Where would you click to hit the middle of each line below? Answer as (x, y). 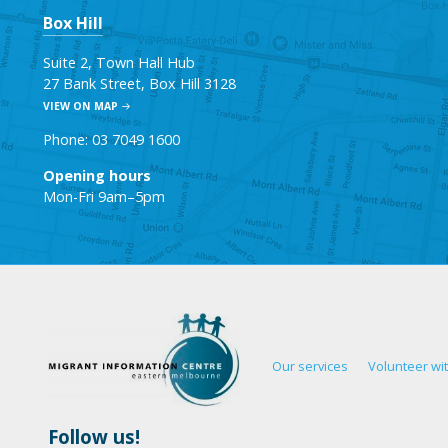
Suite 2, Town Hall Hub (119, 62)
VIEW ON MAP (81, 105)
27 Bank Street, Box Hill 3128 (140, 83)
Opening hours (97, 175)
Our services (310, 365)
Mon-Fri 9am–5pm (104, 196)
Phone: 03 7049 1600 (112, 140)
